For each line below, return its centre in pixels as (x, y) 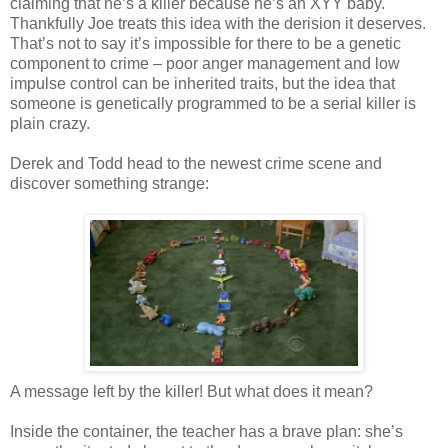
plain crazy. (50, 123)
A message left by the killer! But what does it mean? (191, 391)
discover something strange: (109, 183)
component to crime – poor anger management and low (205, 63)
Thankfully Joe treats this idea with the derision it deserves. (218, 23)
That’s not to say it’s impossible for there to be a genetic (205, 43)
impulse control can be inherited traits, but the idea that (202, 83)
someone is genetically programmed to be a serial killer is (213, 103)
